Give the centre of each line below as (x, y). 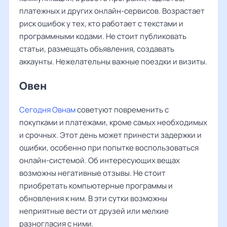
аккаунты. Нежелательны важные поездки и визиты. (113, 62)
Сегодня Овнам (47, 110)
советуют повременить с (122, 110)
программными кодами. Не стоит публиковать (103, 36)
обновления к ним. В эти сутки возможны (93, 198)
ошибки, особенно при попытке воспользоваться (109, 148)
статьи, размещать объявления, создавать (97, 49)
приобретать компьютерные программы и (96, 186)
